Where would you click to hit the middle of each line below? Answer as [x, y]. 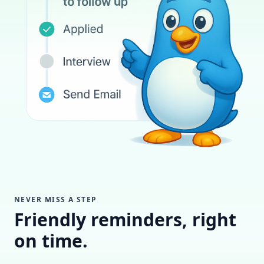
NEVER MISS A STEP [56, 199]
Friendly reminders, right [125, 219]
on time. [51, 240]
